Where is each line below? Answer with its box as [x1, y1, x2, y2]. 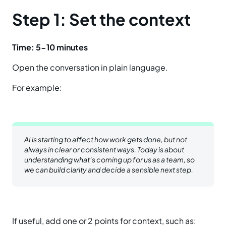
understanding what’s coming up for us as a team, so [24, 155, 195, 164]
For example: [12, 82, 62, 93]
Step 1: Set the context [12, 9, 191, 30]
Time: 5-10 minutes [12, 42, 88, 53]
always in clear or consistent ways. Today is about [24, 145, 184, 154]
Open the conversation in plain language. [12, 62, 168, 73]
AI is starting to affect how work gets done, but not [24, 135, 187, 144]
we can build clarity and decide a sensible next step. [24, 165, 193, 175]
